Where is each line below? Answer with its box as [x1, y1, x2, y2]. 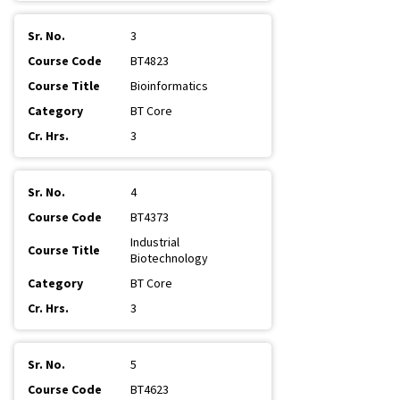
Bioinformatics [130, 78, 208, 94]
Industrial [130, 234, 179, 250]
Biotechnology [130, 250, 208, 266]
